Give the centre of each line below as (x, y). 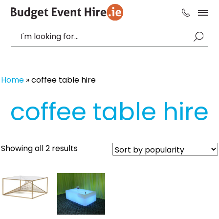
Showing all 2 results (39, 148)
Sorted (90, 148)
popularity (97, 171)
